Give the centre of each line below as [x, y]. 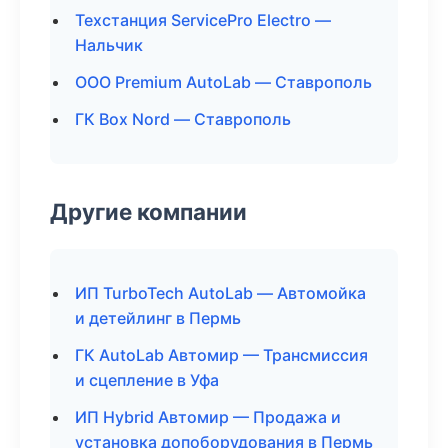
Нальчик [109, 45]
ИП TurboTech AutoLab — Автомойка [220, 293]
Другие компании [148, 211]
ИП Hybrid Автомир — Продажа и [208, 417]
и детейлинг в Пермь [158, 318]
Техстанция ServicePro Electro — [203, 20]
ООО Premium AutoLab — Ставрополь [223, 82]
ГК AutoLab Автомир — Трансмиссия [221, 355]
